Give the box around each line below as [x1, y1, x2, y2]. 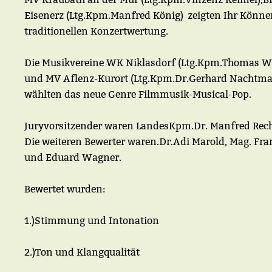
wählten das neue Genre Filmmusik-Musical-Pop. [24, 89, 251, 100]
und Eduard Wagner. [24, 152, 121, 163]
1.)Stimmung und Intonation [24, 215, 159, 226]
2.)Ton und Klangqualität [24, 246, 140, 258]
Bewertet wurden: [24, 183, 105, 195]
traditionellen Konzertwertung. [24, 25, 168, 37]
